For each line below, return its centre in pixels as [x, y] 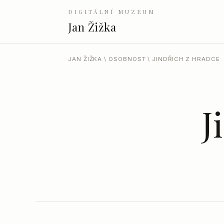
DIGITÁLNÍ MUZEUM [112, 12]
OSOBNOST [127, 59]
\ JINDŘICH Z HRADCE [183, 59]
